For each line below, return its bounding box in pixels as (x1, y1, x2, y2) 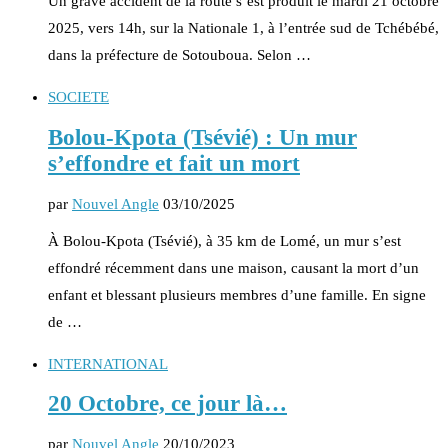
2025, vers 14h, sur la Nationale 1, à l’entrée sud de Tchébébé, (48, 20, 439, 37)
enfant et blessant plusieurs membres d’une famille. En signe (48, 286, 426, 303)
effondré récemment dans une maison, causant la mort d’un (48, 259, 419, 276)
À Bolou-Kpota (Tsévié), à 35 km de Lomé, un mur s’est (48, 232, 401, 249)
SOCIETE (48, 89, 109, 106)
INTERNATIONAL (48, 355, 168, 372)
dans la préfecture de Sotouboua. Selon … (48, 47, 311, 64)
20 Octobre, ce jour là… (48, 391, 287, 417)
